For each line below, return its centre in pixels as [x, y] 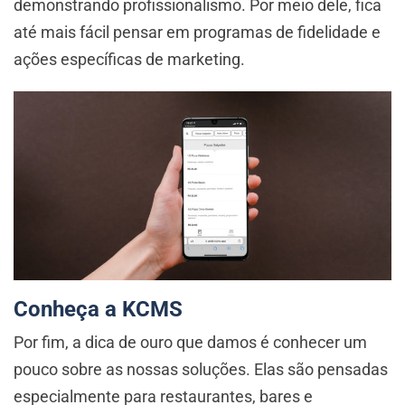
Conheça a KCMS [98, 309]
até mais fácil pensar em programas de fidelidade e [197, 32]
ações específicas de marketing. [131, 59]
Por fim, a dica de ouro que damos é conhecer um [190, 342]
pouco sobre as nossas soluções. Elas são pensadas [201, 369]
